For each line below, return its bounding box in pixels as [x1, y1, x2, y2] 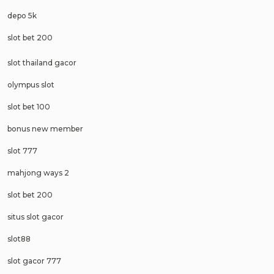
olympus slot [7, 80, 54, 89]
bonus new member [7, 124, 83, 133]
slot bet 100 [7, 102, 50, 111]
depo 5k [7, 11, 37, 20]
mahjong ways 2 [7, 168, 69, 177]
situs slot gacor [7, 212, 64, 221]
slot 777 [7, 146, 37, 155]
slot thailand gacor [7, 57, 76, 67]
